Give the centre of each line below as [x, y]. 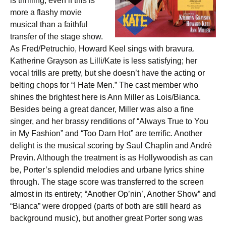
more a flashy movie [46, 12]
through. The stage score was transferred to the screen [107, 182]
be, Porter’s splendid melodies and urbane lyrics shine [107, 170]
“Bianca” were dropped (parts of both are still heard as [106, 206]
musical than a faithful [49, 24]
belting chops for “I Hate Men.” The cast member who [104, 85]
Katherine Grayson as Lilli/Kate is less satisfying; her [104, 61]
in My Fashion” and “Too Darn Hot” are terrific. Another [106, 133]
